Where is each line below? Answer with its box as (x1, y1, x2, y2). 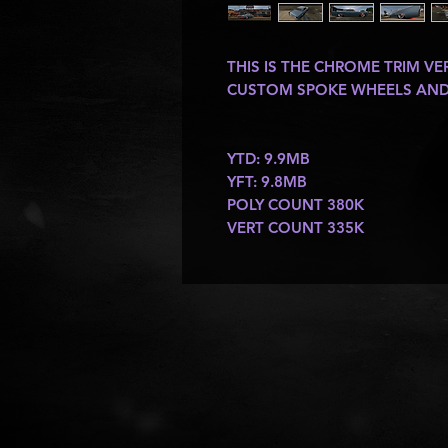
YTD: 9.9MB (227, 149, 310, 169)
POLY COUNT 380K (227, 195, 364, 215)
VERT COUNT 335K (227, 218, 364, 238)
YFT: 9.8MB (227, 172, 307, 192)
